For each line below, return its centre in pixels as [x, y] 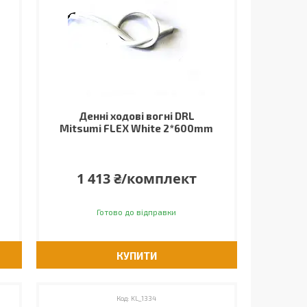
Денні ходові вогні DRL [136, 116]
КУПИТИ [136, 256]
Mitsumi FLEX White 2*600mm [137, 128]
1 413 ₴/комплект [136, 179]
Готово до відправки [137, 212]
